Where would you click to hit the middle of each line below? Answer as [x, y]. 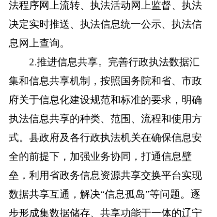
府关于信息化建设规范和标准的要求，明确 [105, 100]
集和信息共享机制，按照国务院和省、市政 [105, 81]
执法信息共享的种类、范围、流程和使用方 [105, 119]
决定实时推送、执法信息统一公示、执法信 [105, 24]
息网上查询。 [39, 43]
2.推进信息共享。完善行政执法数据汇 [115, 62]
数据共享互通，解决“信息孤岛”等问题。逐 [104, 194]
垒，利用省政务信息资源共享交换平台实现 [105, 175]
